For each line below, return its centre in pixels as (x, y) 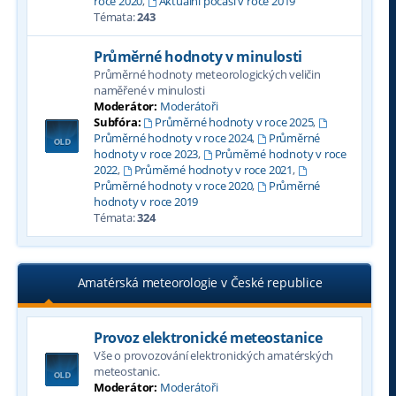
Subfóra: (118, 122)
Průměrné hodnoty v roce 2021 (213, 170)
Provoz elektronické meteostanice (208, 338)
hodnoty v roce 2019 (146, 202)
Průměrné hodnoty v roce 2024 (173, 138)
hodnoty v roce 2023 (146, 154)
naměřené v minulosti (150, 90)
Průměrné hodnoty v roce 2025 (234, 122)
